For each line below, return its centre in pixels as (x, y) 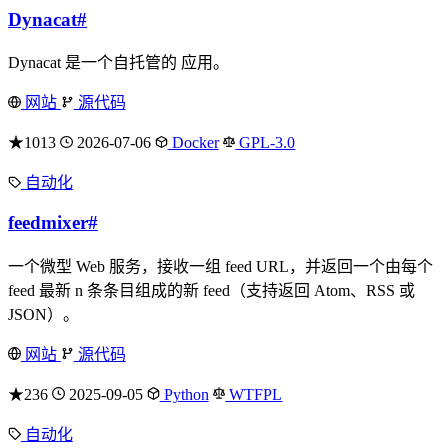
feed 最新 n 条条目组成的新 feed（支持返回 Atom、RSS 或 (211, 290)
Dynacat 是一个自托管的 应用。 (118, 63)
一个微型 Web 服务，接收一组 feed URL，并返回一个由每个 (220, 266)
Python (184, 394)
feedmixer (48, 223)
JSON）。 (43, 314)
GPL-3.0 (265, 143)
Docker (193, 143)
